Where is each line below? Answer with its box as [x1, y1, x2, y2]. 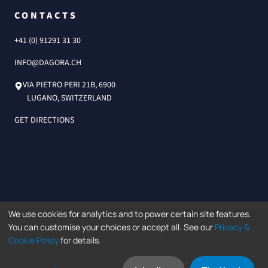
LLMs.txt [184, 223, 213, 235]
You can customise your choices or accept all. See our [8, 221, 215, 233]
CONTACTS [14, 8, 78, 22]
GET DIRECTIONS [14, 114, 74, 126]
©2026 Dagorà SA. [102, 209, 166, 222]
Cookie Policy [8, 234, 59, 246]
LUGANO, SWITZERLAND [26, 92, 112, 104]
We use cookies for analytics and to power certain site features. [8, 208, 251, 220]
